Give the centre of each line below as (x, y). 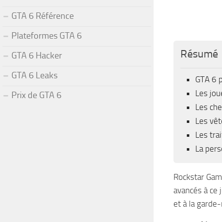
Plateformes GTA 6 (47, 35)
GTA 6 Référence (43, 16)
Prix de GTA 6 (36, 95)
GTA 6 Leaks (34, 75)
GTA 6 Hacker (37, 55)
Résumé (199, 54)
